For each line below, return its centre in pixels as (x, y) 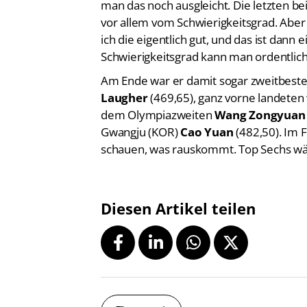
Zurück (150, 292)
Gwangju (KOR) (141, 113)
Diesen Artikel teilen (178, 190)
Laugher (124, 79)
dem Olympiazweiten (158, 96)
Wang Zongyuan (260, 96)
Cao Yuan (207, 113)
